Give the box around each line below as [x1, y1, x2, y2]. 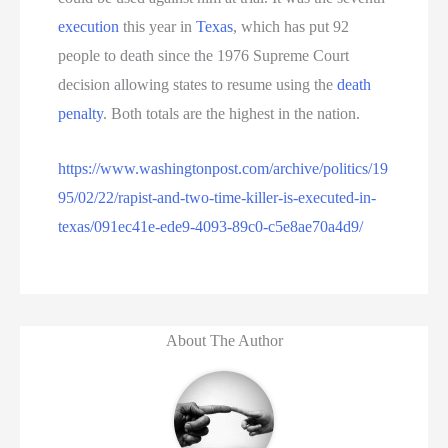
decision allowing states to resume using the [58, 75, 338, 93]
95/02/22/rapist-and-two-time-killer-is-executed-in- [58, 188, 377, 206]
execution [58, 17, 120, 35]
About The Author [165, 331, 283, 349]
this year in [119, 17, 197, 35]
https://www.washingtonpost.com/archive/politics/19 [58, 159, 389, 177]
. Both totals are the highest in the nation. [103, 104, 361, 122]
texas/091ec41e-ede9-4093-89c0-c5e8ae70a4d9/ [58, 217, 364, 235]
